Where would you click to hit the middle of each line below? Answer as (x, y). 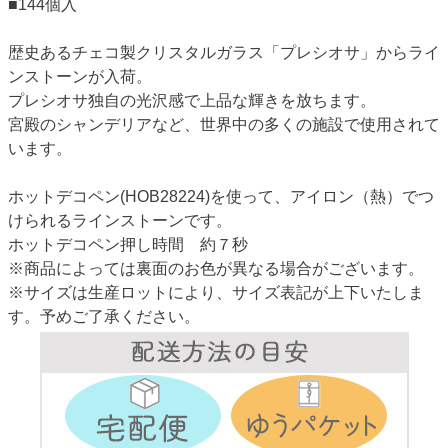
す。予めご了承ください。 (104, 316)
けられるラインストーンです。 (120, 220)
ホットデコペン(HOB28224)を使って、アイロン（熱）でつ (221, 196)
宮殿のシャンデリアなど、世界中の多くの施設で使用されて (224, 124)
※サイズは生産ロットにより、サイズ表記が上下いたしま (216, 292)
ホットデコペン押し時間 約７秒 (128, 244)
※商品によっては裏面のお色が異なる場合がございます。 (216, 268)
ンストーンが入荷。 (80, 76)
